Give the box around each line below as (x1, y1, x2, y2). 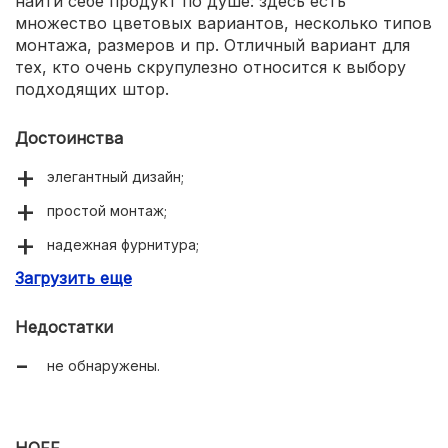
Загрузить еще (15, 267, 132, 288)
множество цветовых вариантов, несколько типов (15, 12, 432, 33)
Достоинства (15, 127, 123, 148)
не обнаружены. (47, 356, 160, 374)
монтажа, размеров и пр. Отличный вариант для (15, 34, 410, 55)
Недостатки (15, 316, 113, 337)
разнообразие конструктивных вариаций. (47, 269, 338, 287)
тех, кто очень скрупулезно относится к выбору (15, 56, 406, 77)
